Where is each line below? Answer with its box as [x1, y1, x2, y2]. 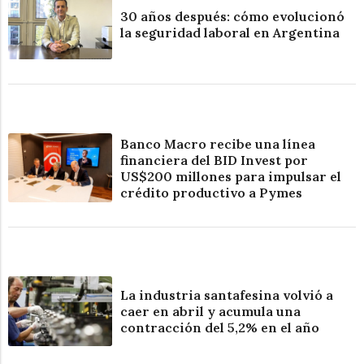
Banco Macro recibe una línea [120, 135, 316, 152]
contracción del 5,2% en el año [120, 319, 320, 336]
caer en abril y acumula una [120, 303, 301, 320]
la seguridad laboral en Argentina [120, 24, 340, 41]
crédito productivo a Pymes [120, 184, 303, 201]
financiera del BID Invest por [120, 151, 309, 168]
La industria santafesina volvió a [120, 287, 334, 304]
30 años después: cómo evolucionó [120, 7, 345, 24]
